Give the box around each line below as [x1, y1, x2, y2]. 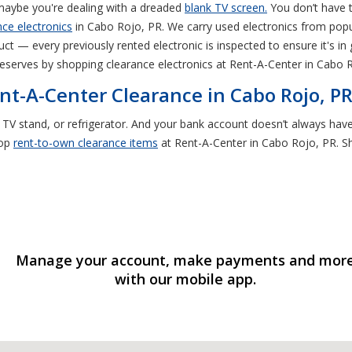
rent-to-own [13, 134, 75, 150]
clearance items [75, 134, 158, 150]
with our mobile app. [115, 269, 256, 288]
